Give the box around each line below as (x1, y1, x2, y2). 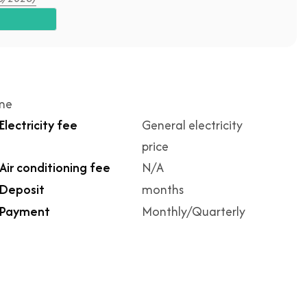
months (142, 180, 184, 199)
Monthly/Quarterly (142, 202, 245, 221)
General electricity (142, 116, 243, 134)
